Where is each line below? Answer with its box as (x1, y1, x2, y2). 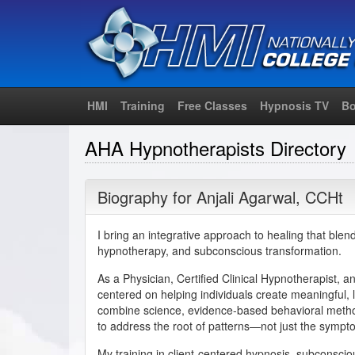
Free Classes (177, 97, 247, 113)
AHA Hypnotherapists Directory (85, 133, 346, 162)
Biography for (97, 185, 197, 208)
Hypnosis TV (260, 97, 329, 113)
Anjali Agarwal (197, 185, 296, 208)
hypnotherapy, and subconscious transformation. (97, 242, 342, 258)
